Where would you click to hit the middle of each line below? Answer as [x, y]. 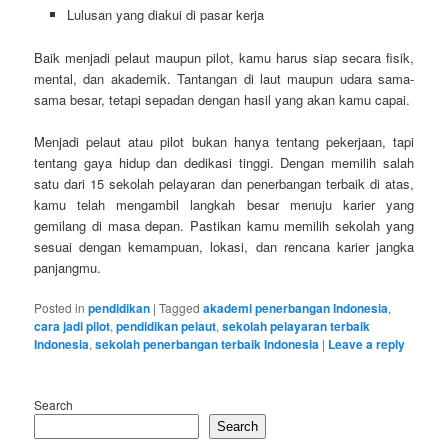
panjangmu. [68, 267]
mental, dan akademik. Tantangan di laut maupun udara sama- [224, 78]
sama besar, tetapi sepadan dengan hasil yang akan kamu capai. [222, 99]
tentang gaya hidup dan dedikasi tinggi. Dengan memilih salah [224, 162]
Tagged [180, 307]
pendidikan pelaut [166, 325]
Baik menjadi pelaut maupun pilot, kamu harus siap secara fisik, [224, 57]
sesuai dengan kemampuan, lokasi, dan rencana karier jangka [224, 246]
